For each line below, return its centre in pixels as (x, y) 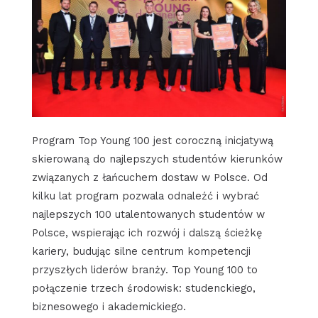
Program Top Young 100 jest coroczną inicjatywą (152, 140)
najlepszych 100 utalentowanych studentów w (148, 214)
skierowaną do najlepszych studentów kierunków (157, 159)
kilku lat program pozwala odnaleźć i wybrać (145, 196)
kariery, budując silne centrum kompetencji (141, 251)
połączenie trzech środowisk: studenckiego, (143, 288)
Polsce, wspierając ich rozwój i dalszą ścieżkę (147, 232)
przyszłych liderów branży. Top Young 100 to (144, 269)
